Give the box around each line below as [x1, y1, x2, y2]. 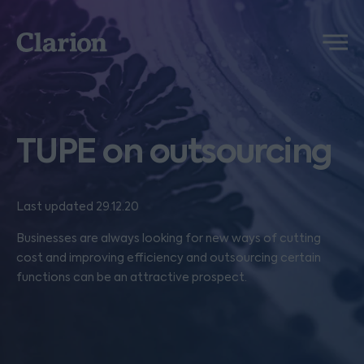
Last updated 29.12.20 [16, 199, 139, 214]
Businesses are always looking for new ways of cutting [16, 231, 321, 245]
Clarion [15, 32, 59, 49]
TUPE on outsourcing [16, 128, 332, 174]
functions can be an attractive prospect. [16, 270, 247, 284]
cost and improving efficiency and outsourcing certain [16, 250, 321, 265]
